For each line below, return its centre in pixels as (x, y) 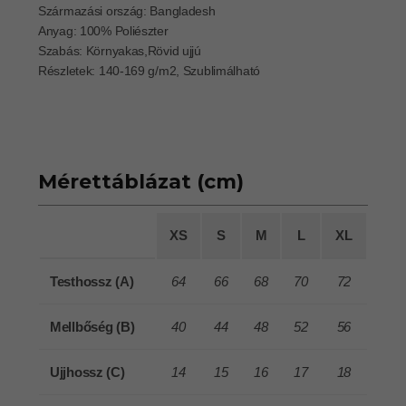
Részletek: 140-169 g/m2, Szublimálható (149, 71)
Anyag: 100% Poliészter (103, 31)
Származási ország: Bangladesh (127, 11)
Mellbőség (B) (92, 327)
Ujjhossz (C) (87, 372)
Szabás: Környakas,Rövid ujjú (120, 51)
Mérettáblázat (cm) (141, 182)
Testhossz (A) (92, 281)
